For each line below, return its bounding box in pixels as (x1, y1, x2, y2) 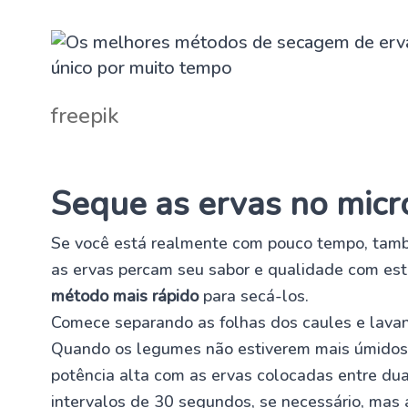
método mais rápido (51, 284, 199, 307)
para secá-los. (199, 284, 309, 307)
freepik (51, 100, 119, 130)
